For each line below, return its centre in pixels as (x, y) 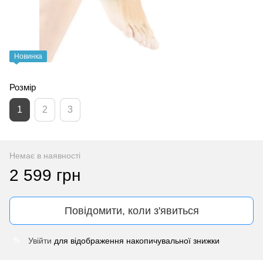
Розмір (23, 87)
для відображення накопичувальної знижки (136, 240)
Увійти (40, 240)
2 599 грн (45, 175)
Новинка (28, 56)
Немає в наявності (45, 155)
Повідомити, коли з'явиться (131, 210)
